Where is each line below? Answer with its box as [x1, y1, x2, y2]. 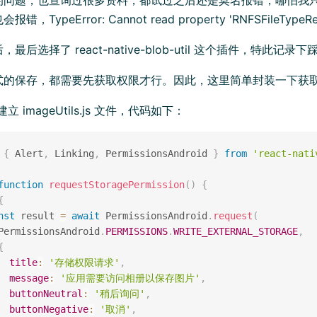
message [8, 272, 49, 284]
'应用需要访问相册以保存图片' [59, 272, 200, 284]
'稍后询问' [93, 287, 145, 299]
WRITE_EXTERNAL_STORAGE [173, 225, 298, 237]
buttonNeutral [8, 287, 83, 299]
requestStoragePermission [48, 178, 185, 190]
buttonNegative [8, 303, 88, 315]
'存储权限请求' [48, 256, 120, 268]
